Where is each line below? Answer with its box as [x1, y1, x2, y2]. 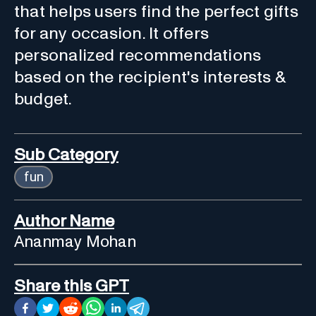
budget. [14, 90, 73, 108]
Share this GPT [14, 277, 129, 295]
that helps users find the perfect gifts [14, 3, 298, 20]
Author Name [14, 212, 114, 230]
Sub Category [14, 146, 119, 164]
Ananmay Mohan [14, 233, 136, 250]
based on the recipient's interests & [14, 68, 286, 86]
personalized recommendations [14, 47, 262, 64]
